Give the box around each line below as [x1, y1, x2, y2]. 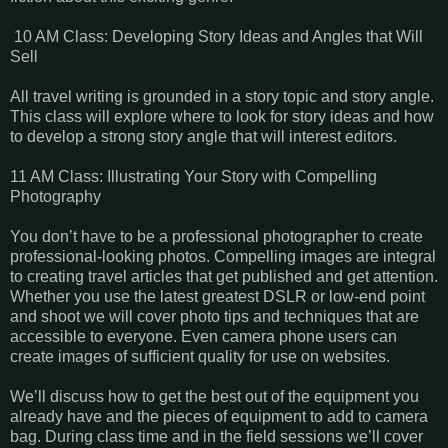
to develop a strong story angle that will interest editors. [10, 127, 397, 145]
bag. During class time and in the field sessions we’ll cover [10, 427, 423, 445]
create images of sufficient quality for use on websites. [10, 347, 390, 365]
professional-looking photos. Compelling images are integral [10, 247, 436, 265]
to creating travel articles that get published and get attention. [10, 267, 438, 285]
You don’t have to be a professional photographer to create [10, 227, 423, 245]
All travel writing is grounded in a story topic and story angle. [10, 87, 434, 105]
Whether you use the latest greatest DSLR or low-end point [10, 287, 425, 305]
